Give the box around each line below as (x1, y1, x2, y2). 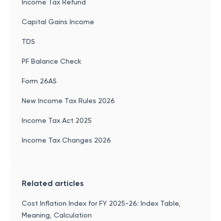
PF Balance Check (22, 57, 81, 65)
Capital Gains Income (22, 18, 94, 26)
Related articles (22, 179, 84, 188)
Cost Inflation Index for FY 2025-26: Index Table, (22, 199, 181, 207)
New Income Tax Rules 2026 (22, 97, 115, 105)
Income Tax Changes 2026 (22, 136, 111, 144)
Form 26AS (22, 77, 57, 85)
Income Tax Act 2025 (22, 116, 92, 124)
